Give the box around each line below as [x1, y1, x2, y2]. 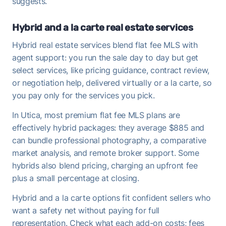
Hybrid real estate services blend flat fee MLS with [12, 39, 198, 50]
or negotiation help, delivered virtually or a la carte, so [12, 77, 212, 88]
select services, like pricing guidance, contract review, [12, 65, 210, 75]
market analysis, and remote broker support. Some [12, 147, 199, 158]
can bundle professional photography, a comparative [12, 135, 206, 145]
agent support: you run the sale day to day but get [12, 52, 198, 63]
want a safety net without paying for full [12, 205, 159, 215]
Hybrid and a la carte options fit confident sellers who [12, 192, 211, 203]
